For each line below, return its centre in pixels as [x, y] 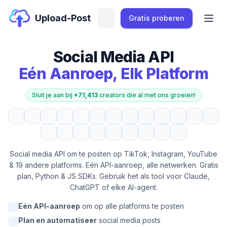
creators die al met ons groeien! [146, 95]
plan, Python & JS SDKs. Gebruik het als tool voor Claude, [113, 176]
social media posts [129, 220]
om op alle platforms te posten [132, 206]
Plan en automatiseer [58, 220]
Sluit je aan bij [53, 95]
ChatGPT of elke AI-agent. [113, 187]
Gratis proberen [157, 18]
